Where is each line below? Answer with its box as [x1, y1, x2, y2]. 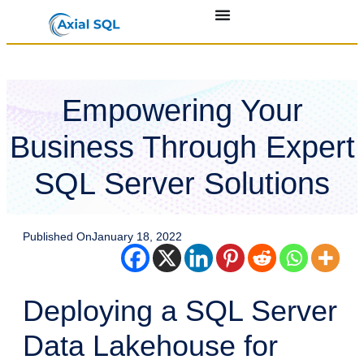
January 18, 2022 [92, 230, 182, 244]
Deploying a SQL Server [23, 294, 337, 328]
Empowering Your [61, 93, 303, 128]
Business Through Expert [9, 129, 355, 164]
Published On [23, 230, 92, 244]
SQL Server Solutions [34, 166, 330, 201]
